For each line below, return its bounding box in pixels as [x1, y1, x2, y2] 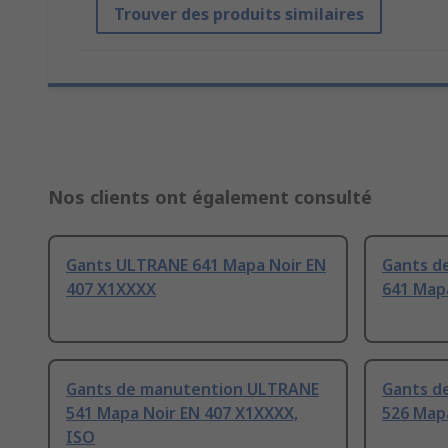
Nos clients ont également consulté [48, 185, 372, 210]
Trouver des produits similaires [114, 3, 364, 26]
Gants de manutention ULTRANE [66, 378, 319, 401]
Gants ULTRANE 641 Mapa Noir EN [66, 254, 326, 277]
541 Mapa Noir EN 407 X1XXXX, [66, 402, 298, 425]
